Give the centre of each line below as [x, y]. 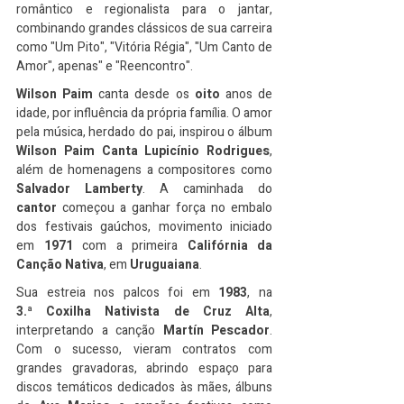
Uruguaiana [165, 265]
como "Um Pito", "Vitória [84, 47]
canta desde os [144, 94]
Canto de [247, 47]
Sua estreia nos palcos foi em [118, 293]
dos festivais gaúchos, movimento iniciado [144, 227]
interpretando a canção [90, 331]
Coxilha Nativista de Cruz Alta [158, 312]
